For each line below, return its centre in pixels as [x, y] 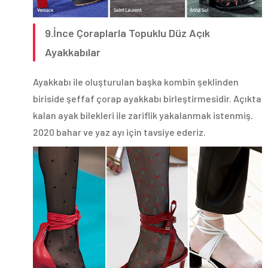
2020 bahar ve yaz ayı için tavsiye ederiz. [119, 132]
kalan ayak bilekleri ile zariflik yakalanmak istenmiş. [143, 115]
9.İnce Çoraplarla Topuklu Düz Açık [127, 33]
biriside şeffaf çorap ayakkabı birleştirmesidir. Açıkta [147, 98]
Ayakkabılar [73, 52]
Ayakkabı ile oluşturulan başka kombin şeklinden [136, 81]
